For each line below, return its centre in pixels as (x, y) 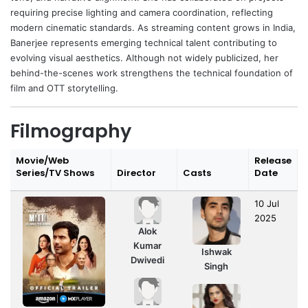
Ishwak (216, 252)
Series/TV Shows (55, 173)
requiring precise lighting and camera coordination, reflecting (142, 13)
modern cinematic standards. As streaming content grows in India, (153, 28)
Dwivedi (147, 260)
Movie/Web (42, 161)
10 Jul (267, 204)
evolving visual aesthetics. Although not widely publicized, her (144, 58)
